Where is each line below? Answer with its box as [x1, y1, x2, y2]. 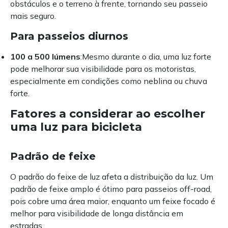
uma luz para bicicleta [10, 120, 142, 134]
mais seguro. [10, 11, 56, 21]
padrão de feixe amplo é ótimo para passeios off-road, [10, 184, 212, 194]
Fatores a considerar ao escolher [10, 107, 205, 121]
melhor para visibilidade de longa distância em [10, 208, 183, 219]
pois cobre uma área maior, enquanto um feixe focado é [10, 196, 215, 207]
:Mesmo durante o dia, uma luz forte [80, 51, 211, 62]
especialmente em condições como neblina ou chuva [10, 76, 207, 87]
